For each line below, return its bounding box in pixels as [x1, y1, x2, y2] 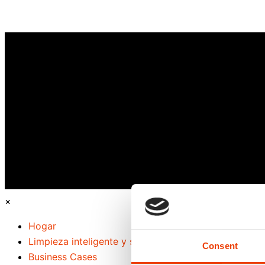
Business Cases [28, 251, 97, 263]
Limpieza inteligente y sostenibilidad [28, 235, 192, 247]
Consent [202, 240, 238, 251]
